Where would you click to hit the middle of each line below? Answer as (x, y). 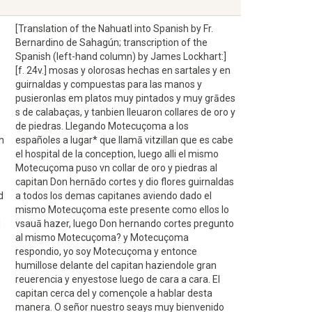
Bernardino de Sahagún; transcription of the (111, 42)
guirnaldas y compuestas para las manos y (109, 84)
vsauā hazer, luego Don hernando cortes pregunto (125, 224)
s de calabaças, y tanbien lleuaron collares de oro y (125, 112)
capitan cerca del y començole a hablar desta (114, 293)
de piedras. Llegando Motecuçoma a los (102, 126)
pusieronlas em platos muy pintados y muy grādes (125, 98)
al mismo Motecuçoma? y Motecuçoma (102, 237)
